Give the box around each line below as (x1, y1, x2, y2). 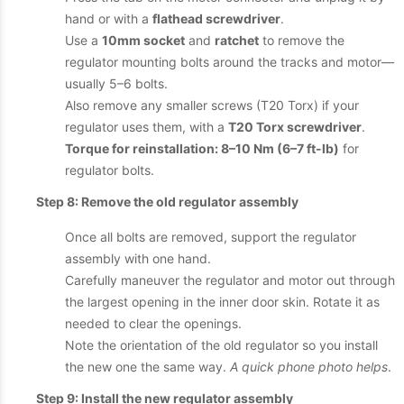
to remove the (259, 32, 344, 48)
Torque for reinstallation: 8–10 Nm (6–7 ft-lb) (65, 141, 339, 156)
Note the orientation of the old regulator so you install (65, 337, 378, 353)
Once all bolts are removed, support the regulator (65, 229, 356, 244)
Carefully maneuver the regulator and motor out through (65, 272, 395, 288)
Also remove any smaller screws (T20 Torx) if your (65, 97, 359, 113)
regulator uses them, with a (65, 119, 228, 134)
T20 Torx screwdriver (228, 119, 362, 134)
